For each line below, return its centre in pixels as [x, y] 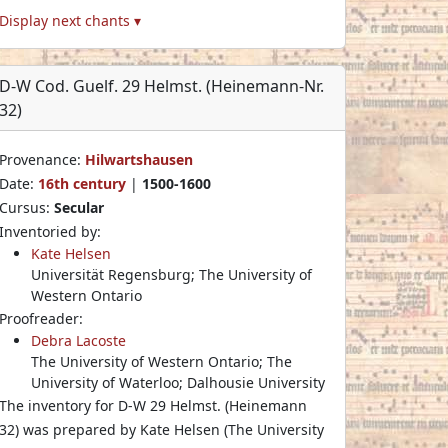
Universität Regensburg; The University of [171, 274]
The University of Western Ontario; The [161, 361]
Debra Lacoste [78, 340]
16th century [82, 183]
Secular [79, 207]
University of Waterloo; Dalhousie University [178, 382]
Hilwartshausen [139, 159]
